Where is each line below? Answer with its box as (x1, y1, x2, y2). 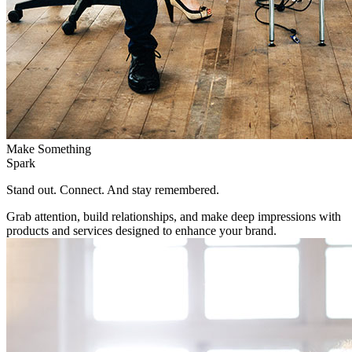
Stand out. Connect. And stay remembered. (6, 182, 219, 196)
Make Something (6, 141, 91, 156)
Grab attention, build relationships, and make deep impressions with (6, 209, 341, 223)
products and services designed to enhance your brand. (6, 223, 277, 237)
